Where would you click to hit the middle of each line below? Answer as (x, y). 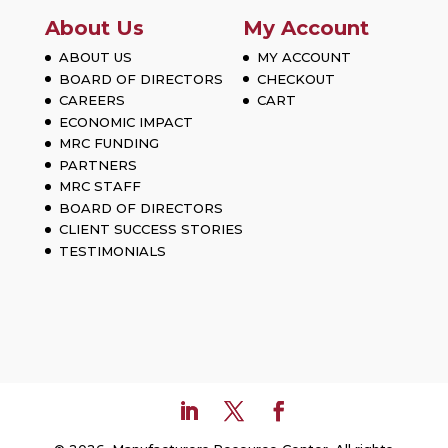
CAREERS (91, 100)
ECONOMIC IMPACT (125, 121)
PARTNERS (97, 164)
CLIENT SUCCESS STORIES (150, 229)
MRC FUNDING (108, 143)
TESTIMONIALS (112, 250)
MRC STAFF (99, 186)
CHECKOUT (295, 78)
